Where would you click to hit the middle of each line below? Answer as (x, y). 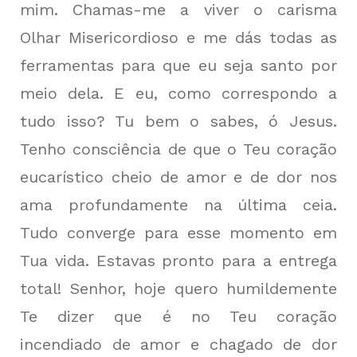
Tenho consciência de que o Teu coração (178, 149)
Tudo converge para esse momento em (178, 233)
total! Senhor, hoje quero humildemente (178, 288)
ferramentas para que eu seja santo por (178, 65)
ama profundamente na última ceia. (178, 205)
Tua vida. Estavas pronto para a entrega (178, 261)
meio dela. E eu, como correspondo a (178, 93)
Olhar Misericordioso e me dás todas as (178, 37)
